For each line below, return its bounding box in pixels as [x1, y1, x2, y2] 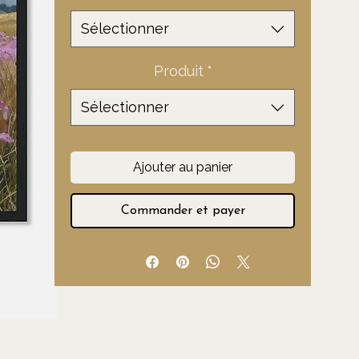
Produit [153, 63, 204, 79]
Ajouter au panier [133, 159, 232, 175]
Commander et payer [120, 204, 245, 217]
